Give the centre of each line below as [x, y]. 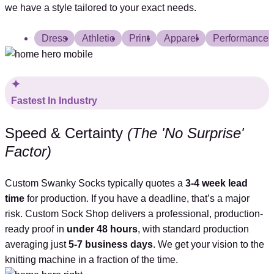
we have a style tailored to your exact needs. [101, 8]
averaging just [37, 245]
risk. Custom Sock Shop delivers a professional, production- [134, 214]
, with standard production [193, 229]
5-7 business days [111, 245]
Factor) [28, 152]
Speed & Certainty [66, 133]
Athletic [98, 39]
